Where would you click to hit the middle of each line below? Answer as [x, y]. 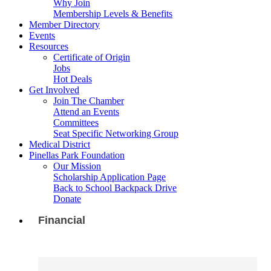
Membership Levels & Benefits [113, 14]
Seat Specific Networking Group [116, 133]
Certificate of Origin [92, 57]
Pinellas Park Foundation [77, 155]
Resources [49, 46]
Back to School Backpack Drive [115, 188]
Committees [76, 122]
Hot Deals [73, 79]
